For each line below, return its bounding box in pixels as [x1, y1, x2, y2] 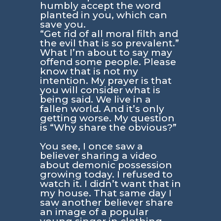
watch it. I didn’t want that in [39, 178, 181, 189]
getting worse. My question [39, 112, 175, 124]
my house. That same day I [39, 187, 172, 199]
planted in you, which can [39, 9, 167, 21]
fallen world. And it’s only [39, 103, 164, 114]
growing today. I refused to [39, 168, 173, 180]
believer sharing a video [39, 149, 157, 161]
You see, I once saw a [39, 140, 143, 152]
